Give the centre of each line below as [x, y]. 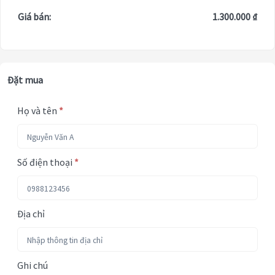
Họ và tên [38, 111]
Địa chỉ [31, 214]
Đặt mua [25, 80]
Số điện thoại [46, 162]
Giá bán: [34, 17]
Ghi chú [33, 265]
